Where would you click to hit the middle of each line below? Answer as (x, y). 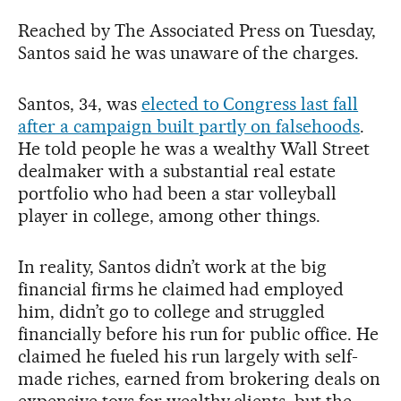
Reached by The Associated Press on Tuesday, (197, 30)
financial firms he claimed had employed (181, 289)
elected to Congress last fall (250, 103)
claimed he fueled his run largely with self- (188, 356)
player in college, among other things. (170, 215)
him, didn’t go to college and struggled (172, 311)
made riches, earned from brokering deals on (200, 378)
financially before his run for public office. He (199, 333)
